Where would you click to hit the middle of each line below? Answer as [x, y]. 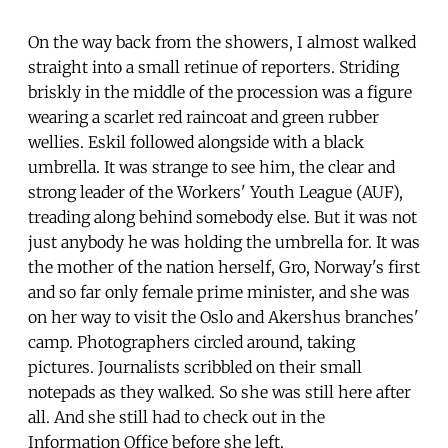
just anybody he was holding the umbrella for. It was [224, 241]
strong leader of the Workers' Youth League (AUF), [215, 191]
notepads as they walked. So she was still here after [219, 391]
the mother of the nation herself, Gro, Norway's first [224, 266]
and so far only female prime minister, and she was [219, 291]
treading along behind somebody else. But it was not [222, 216]
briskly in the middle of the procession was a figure [220, 91]
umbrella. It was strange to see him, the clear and [211, 166]
